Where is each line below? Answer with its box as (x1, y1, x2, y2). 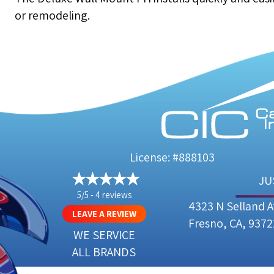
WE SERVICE (73, 227, 135, 243)
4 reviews (95, 189, 131, 201)
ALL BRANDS (72, 244, 136, 261)
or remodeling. (14, 7, 90, 24)
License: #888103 (130, 149, 215, 166)
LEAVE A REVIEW (72, 208, 136, 220)
